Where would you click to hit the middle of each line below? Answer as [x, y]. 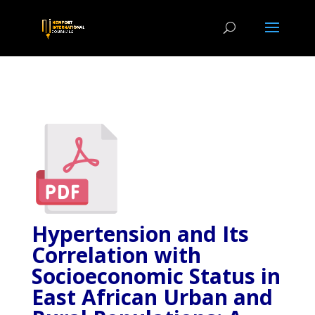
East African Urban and [152, 297]
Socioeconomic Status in [156, 276]
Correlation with [116, 255]
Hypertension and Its [140, 234]
